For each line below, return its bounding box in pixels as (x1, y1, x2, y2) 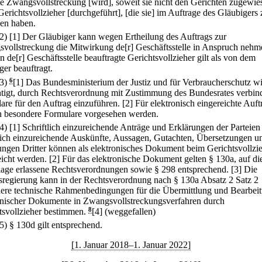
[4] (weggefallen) (92, 206, 156, 216)
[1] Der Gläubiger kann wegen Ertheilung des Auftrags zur (9, 32, 226, 42)
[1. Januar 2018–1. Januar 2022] (71, 240, 191, 250)
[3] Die (231, 164, 257, 174)
